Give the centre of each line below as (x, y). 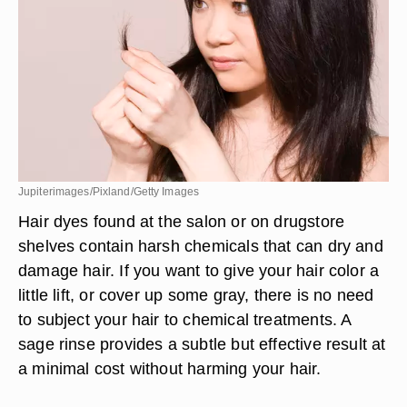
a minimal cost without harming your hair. (170, 368)
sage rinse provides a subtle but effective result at (202, 344)
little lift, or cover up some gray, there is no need (196, 295)
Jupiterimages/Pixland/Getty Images (109, 192)
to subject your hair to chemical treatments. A (185, 319)
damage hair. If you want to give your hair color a (199, 270)
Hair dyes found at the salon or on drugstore (182, 221)
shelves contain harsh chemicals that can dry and (201, 246)
